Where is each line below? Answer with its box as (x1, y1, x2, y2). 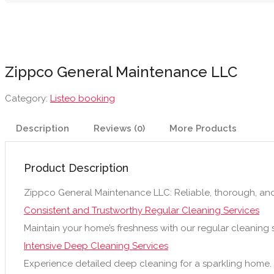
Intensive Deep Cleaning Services (24, 240, 168, 251)
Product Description (24, 161, 128, 174)
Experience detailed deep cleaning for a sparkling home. (24, 257, 272, 269)
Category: (5, 92, 50, 104)
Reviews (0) (94, 122, 145, 134)
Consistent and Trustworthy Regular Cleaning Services (24, 204, 259, 216)
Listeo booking (50, 92, 115, 104)
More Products (169, 122, 237, 134)
